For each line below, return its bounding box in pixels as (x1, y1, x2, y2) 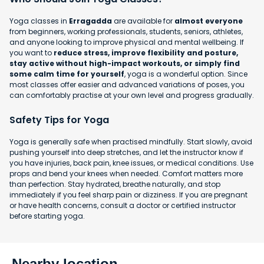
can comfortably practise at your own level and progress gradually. (9, 90, 254, 100)
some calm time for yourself (9, 68, 124, 79)
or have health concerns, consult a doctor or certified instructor (9, 200, 236, 210)
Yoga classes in (9, 15, 69, 26)
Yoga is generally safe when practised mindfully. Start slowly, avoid (9, 136, 252, 147)
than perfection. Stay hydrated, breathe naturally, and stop (9, 179, 220, 189)
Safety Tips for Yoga (9, 113, 109, 127)
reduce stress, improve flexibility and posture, (54, 47, 238, 58)
